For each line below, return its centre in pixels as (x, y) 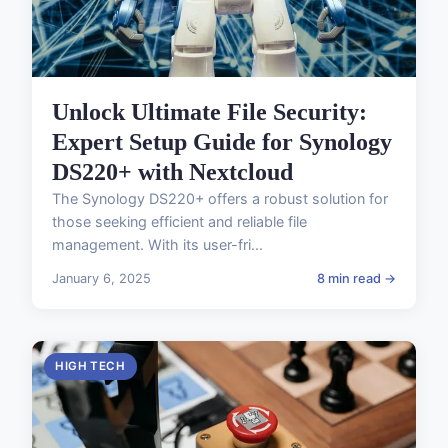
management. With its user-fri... (157, 245)
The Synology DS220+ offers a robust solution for (220, 199)
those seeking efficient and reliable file (179, 222)
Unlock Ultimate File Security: (209, 112)
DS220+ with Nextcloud (172, 172)
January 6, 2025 (101, 279)
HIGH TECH (90, 366)
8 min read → (356, 279)
